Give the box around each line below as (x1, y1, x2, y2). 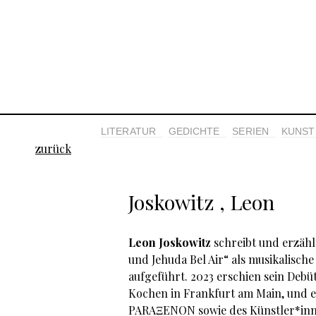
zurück (35, 140, 71, 156)
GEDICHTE (168, 125, 220, 137)
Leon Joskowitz (128, 234, 211, 250)
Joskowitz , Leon (128, 188, 274, 215)
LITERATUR (101, 125, 156, 137)
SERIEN (232, 125, 269, 137)
